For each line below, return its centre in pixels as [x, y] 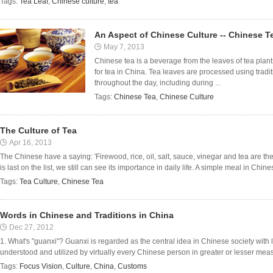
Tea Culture [39, 182]
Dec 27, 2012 [31, 227]
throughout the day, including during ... [158, 83]
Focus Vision [41, 266]
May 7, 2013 [124, 47]
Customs [132, 266]
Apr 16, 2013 [30, 143]
